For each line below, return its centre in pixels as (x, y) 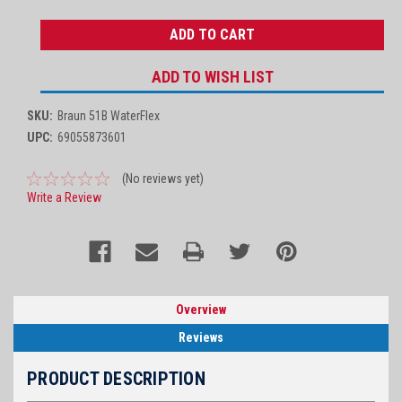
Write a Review (64, 197)
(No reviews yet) (162, 178)
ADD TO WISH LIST (212, 76)
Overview (201, 309)
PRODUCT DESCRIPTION (116, 378)
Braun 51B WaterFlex (108, 115)
